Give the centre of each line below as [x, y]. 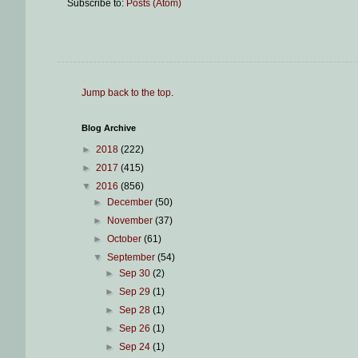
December [131, 203]
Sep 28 [135, 310]
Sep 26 [135, 329]
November [131, 221]
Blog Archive [109, 128]
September [133, 258]
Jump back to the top [126, 93]
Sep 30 [135, 274]
